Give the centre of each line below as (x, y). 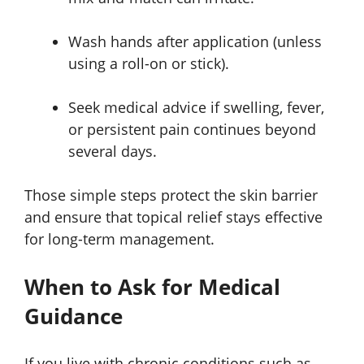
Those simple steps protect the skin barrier (171, 195)
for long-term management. (119, 238)
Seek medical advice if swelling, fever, (196, 107)
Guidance (74, 316)
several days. (113, 151)
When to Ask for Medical (152, 286)
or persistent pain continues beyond (192, 129)
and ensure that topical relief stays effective (173, 217)
